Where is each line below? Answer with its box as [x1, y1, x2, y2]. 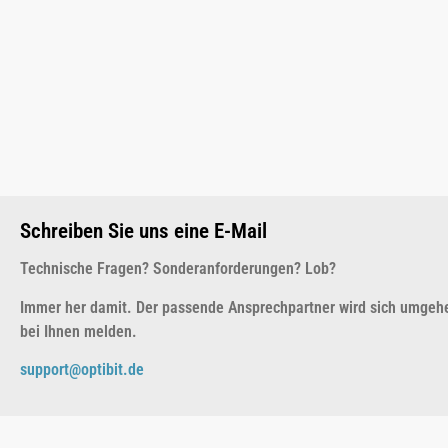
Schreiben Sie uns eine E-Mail [20, 219, 267, 244]
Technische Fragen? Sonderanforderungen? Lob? [20, 259, 336, 279]
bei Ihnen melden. [20, 321, 137, 341]
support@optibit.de [20, 359, 144, 379]
